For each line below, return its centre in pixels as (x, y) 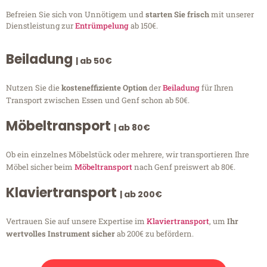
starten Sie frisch (178, 14)
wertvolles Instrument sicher (60, 234)
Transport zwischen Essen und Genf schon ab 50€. (98, 100)
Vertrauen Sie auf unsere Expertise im (76, 221)
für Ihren (217, 88)
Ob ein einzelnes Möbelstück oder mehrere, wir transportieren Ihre (128, 155)
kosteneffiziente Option (105, 88)
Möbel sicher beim (40, 167)
